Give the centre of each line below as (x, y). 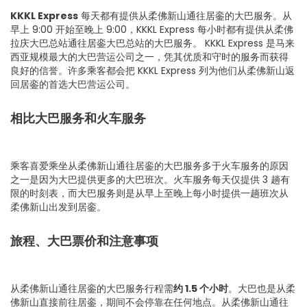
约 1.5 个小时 (201, 289)
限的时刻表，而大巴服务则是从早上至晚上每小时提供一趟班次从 (149, 194)
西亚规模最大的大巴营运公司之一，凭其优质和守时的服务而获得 (149, 57)
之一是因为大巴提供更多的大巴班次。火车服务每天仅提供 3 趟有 (150, 180)
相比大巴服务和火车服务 (78, 119)
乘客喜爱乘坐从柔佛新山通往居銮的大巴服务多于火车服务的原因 (149, 166)
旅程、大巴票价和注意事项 (84, 241)
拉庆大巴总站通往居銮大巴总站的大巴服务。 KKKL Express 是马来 (152, 44)
